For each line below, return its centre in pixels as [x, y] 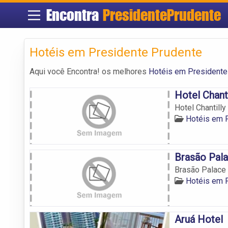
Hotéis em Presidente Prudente [116, 52]
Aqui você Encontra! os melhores [89, 71]
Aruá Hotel [200, 219]
